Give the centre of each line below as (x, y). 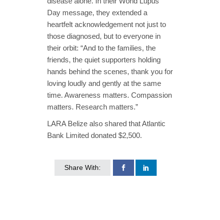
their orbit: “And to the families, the (101, 48)
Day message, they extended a (97, 12)
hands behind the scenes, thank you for (110, 71)
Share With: (82, 167)
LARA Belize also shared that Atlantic (106, 123)
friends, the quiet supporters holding (104, 59)
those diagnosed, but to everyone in (104, 36)
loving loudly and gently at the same (104, 83)
